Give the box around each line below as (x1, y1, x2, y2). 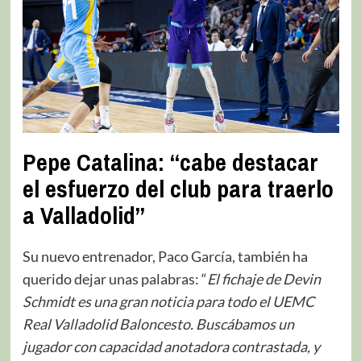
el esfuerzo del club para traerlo (22, 172, 334, 205)
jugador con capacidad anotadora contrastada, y (22, 337, 320, 355)
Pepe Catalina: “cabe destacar (22, 145, 318, 178)
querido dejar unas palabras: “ (22, 269, 207, 288)
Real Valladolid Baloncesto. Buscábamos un (22, 314, 294, 333)
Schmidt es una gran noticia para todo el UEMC (22, 292, 314, 310)
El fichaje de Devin (206, 269, 321, 288)
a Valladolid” (22, 198, 145, 231)
